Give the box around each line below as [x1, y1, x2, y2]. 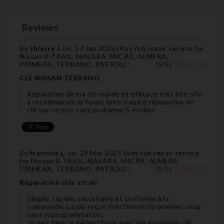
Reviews [19, 22, 58, 33]
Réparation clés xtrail [19, 177, 97, 186]
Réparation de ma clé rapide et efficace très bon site [27, 89, 203, 98]
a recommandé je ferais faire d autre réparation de [27, 97, 194, 106]
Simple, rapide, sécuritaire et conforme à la [27, 193, 169, 202]
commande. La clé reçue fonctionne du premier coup [27, 201, 201, 210]
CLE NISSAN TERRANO [19, 73, 100, 82]
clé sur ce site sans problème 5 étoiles [27, 105, 155, 114]
